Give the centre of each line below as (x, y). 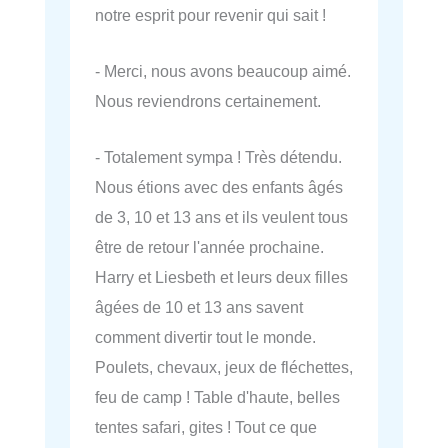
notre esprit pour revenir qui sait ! (210, 14)
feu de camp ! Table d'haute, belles (217, 397)
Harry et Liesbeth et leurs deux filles (221, 277)
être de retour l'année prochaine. (209, 247)
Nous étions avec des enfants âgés (219, 187)
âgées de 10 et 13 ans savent (199, 307)
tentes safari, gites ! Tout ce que (206, 427)
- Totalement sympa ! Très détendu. (218, 157)
